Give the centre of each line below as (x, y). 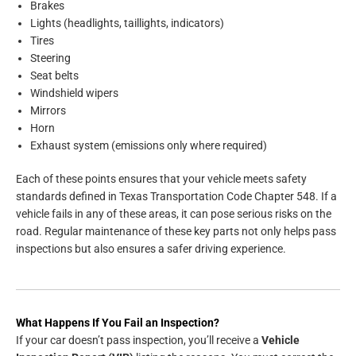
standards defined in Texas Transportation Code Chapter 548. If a (176, 197)
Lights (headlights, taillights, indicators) (127, 23)
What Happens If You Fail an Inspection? (118, 323)
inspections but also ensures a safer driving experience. (151, 249)
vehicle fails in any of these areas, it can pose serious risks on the (174, 214)
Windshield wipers (74, 93)
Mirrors (48, 110)
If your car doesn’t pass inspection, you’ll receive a (139, 341)
